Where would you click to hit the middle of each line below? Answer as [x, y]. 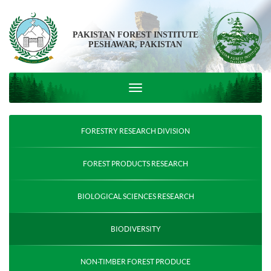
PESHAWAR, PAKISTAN [135, 44]
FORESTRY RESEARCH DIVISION [135, 131]
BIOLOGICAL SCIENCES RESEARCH [135, 196]
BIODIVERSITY [135, 229]
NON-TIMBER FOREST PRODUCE [135, 262]
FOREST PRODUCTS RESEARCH [135, 164]
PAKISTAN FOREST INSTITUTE [135, 35]
